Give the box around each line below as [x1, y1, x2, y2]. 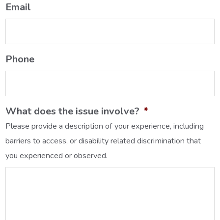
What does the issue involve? [5, 105, 140, 118]
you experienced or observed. [5, 150, 108, 162]
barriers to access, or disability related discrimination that [5, 136, 201, 147]
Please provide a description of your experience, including [5, 121, 204, 132]
